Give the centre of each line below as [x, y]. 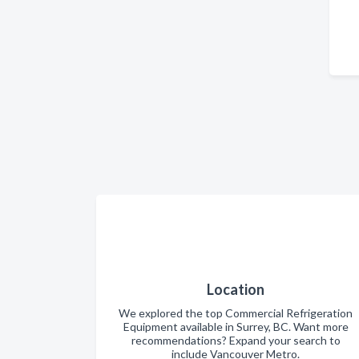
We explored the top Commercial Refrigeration [236, 313]
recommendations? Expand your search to [236, 340]
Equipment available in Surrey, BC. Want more [236, 326]
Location [236, 289]
